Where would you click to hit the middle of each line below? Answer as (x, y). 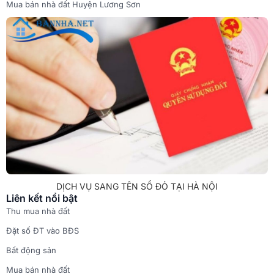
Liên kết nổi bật (42, 198)
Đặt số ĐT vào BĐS (43, 230)
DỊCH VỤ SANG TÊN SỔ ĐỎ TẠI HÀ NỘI (137, 186)
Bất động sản (31, 250)
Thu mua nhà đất (38, 211)
